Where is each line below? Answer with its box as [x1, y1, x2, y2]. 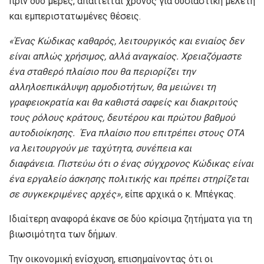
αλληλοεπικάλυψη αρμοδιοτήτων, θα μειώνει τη [9, 81, 216, 93]
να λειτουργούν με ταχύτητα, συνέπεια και [9, 142, 192, 154]
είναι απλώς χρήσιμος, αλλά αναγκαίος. [9, 50, 179, 62]
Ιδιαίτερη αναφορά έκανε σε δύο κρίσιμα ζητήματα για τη [9, 213, 252, 225]
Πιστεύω [57, 157, 95, 169]
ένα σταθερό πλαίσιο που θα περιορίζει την [9, 65, 196, 77]
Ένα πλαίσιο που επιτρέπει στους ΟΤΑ [80, 127, 244, 138]
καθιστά [104, 96, 138, 108]
